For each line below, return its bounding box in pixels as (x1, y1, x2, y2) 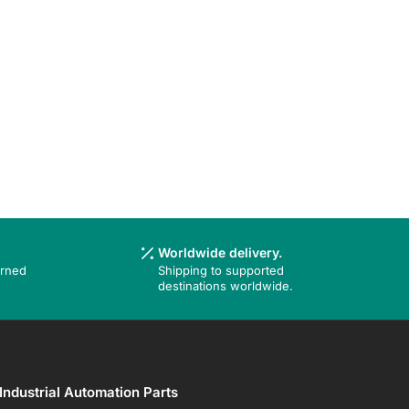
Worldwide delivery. (157, 245, 282, 261)
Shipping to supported (157, 263, 284, 278)
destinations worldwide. (157, 278, 293, 294)
